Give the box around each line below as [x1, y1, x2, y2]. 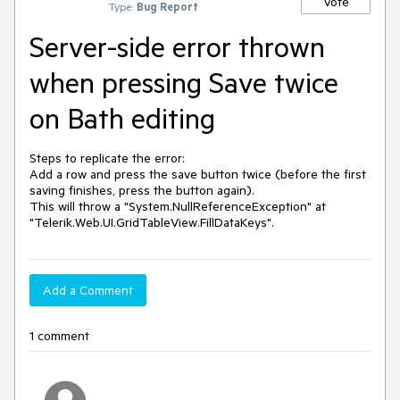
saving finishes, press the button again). [29, 182, 254, 198]
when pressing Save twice [29, 64, 338, 100]
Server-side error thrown [29, 29, 325, 64]
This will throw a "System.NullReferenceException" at [29, 198, 326, 214]
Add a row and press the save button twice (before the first [29, 166, 366, 182]
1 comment [29, 328, 89, 344]
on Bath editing [29, 100, 215, 136]
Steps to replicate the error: [29, 150, 185, 166]
